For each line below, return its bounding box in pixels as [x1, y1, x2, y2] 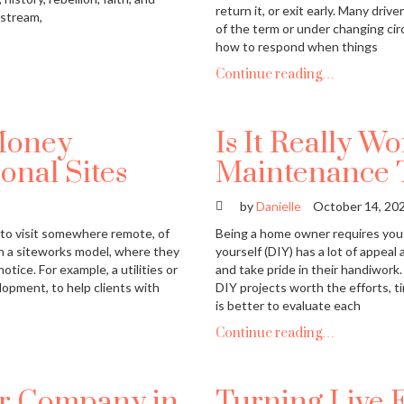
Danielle [256, 198, 301, 215]
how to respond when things [216, 39, 378, 55]
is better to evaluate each [216, 298, 361, 314]
